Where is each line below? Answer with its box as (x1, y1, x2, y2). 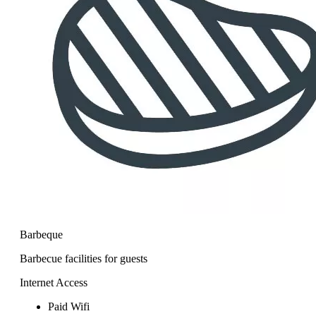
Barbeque (20, 228, 63, 241)
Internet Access (20, 276, 87, 288)
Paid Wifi (48, 300, 90, 312)
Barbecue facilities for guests (20, 252, 147, 265)
